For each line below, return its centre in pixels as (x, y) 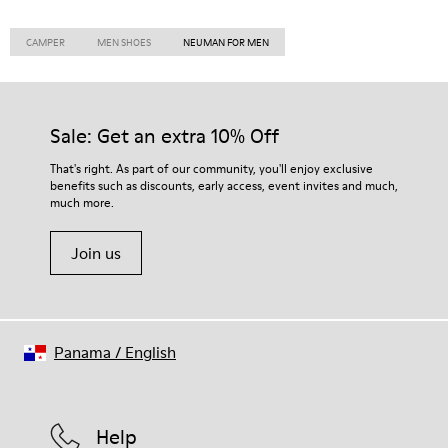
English (150, 352)
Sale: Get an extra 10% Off (164, 136)
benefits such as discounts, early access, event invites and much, (224, 185)
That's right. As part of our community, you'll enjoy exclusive (211, 168)
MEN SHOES (124, 42)
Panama (82, 352)
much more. (82, 202)
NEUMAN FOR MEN (226, 42)
